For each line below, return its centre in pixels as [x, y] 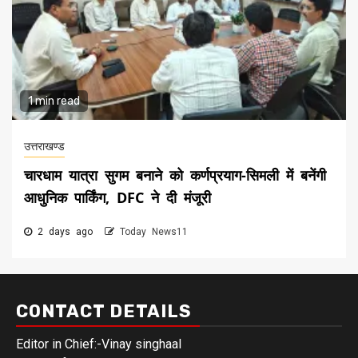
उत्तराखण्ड [44, 147]
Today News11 [154, 232]
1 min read [54, 101]
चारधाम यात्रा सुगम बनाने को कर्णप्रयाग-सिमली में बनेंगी [175, 175]
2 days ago [65, 232]
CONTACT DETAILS [104, 312]
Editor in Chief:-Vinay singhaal [99, 344]
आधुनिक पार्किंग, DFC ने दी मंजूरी [117, 198]
